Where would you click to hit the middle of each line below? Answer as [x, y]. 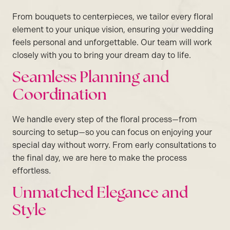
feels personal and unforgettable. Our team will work [112, 42]
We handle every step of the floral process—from [105, 119]
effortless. [32, 170]
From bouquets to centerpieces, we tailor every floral [113, 16]
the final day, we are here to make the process [100, 158]
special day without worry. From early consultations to [114, 145]
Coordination [60, 95]
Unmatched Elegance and [100, 194]
